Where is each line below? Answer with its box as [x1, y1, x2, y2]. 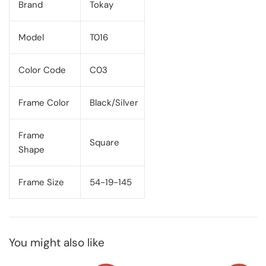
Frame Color [18, 97, 69, 109]
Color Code [18, 64, 66, 77]
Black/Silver [90, 97, 138, 109]
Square [90, 137, 119, 149]
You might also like [9, 235, 104, 251]
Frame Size [18, 176, 64, 189]
